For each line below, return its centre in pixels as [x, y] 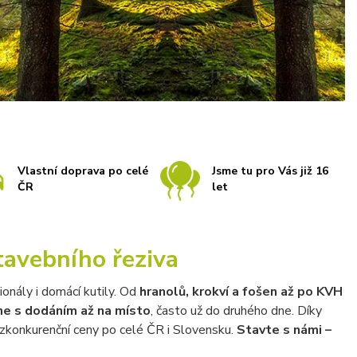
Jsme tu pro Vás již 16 [271, 171]
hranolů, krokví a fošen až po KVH [241, 291]
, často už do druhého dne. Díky [236, 310]
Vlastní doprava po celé [82, 171]
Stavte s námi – [284, 330]
